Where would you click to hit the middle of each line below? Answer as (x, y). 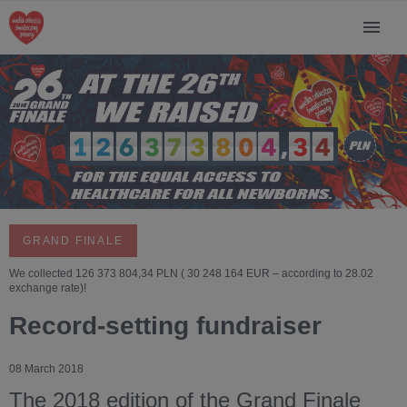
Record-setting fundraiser (165, 326)
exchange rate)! (49, 288)
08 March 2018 (46, 369)
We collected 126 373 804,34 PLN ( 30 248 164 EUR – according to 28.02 (191, 274)
